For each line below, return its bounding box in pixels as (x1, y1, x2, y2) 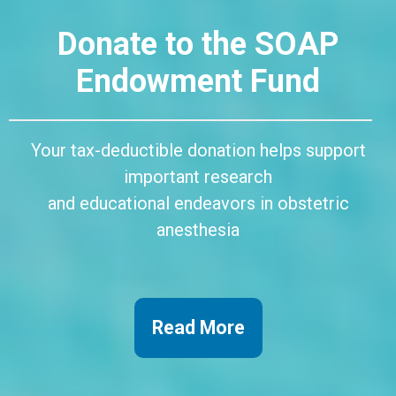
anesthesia (156, 218, 240, 240)
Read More (151, 316, 245, 339)
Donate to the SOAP (57, 26, 339, 64)
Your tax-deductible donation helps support (30, 139, 366, 161)
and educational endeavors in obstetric (47, 192, 349, 214)
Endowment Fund (76, 63, 320, 101)
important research (124, 165, 272, 187)
